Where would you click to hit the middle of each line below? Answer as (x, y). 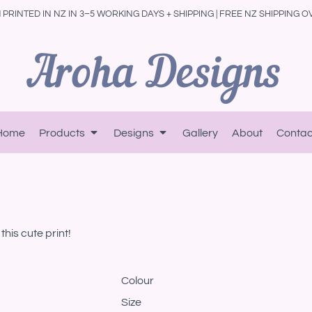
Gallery (200, 133)
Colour (138, 281)
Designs (135, 133)
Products (63, 133)
